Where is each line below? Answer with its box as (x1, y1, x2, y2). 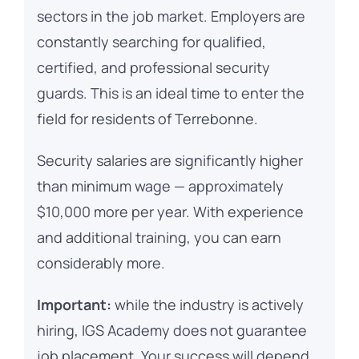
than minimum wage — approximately (36, 176, 284, 196)
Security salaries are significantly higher (36, 151, 303, 171)
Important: (36, 295, 111, 315)
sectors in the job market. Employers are (36, 6, 305, 26)
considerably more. (36, 253, 165, 273)
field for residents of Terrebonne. (36, 109, 258, 129)
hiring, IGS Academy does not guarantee (36, 321, 307, 341)
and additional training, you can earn (36, 228, 281, 248)
